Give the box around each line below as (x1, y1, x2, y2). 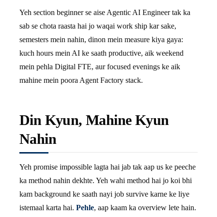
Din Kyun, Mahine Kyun (19, 112, 169, 128)
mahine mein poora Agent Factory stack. (19, 76, 143, 84)
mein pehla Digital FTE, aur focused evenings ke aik (19, 62, 180, 71)
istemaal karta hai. (19, 203, 76, 212)
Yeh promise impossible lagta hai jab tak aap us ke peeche (19, 163, 196, 171)
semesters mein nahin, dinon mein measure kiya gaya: (19, 35, 183, 44)
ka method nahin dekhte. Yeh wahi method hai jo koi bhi (19, 176, 192, 185)
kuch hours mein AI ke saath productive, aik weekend (19, 49, 184, 57)
